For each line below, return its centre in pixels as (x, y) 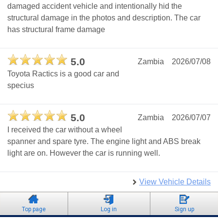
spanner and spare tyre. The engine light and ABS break (104, 142)
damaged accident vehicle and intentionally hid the (95, 6)
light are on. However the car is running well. (84, 153)
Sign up (184, 209)
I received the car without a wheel (65, 130)
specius (21, 86)
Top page (34, 209)
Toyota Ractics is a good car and (63, 74)
